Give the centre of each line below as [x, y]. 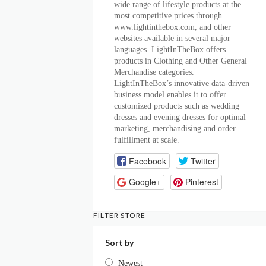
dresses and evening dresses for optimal [180, 117]
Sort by [119, 242]
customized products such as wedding [177, 106]
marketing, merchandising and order [175, 128]
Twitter [203, 161]
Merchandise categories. [154, 72]
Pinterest [202, 182]
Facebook [147, 161]
